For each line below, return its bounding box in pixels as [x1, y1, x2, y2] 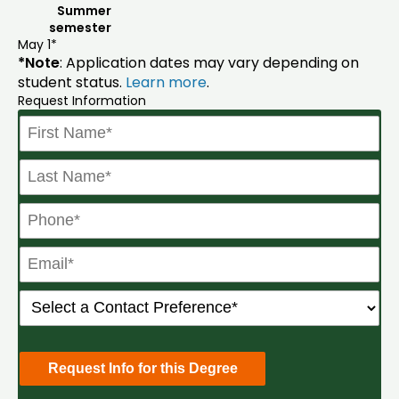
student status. [18, 71, 126, 93]
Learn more [126, 71, 207, 93]
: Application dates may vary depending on [60, 52, 359, 73]
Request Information [18, 91, 146, 110]
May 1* [18, 35, 57, 53]
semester [49, 18, 111, 37]
